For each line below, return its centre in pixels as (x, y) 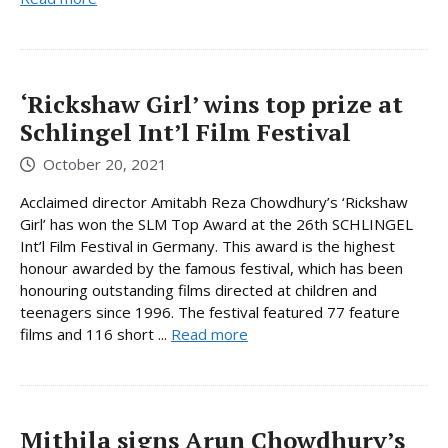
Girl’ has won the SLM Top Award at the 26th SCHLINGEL (216, 224)
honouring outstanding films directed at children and (198, 290)
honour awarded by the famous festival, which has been (211, 268)
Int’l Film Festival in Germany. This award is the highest (207, 246)
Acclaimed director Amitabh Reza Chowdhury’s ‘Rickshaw (214, 202)
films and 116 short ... (95, 334)
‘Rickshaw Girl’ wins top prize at (211, 103)
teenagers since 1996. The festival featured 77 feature (210, 312)
